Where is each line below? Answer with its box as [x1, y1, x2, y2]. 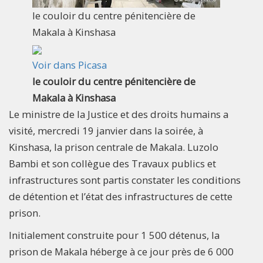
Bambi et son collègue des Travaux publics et [9, 157, 216, 171]
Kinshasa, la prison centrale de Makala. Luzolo [9, 140, 218, 154]
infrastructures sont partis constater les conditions [9, 173, 241, 187]
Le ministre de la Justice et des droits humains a [9, 107, 228, 122]
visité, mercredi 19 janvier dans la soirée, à [9, 124, 203, 138]
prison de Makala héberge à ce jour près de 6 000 [9, 245, 234, 259]
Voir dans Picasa [32, 58, 107, 72]
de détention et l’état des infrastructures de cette [9, 190, 232, 204]
